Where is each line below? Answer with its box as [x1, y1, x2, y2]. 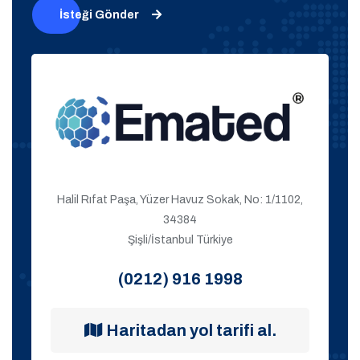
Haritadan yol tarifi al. [105, 321, 276, 339]
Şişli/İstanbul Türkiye [127, 233, 233, 246]
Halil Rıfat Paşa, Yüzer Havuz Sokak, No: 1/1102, [57, 193, 303, 206]
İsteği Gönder [59, 8, 139, 21]
